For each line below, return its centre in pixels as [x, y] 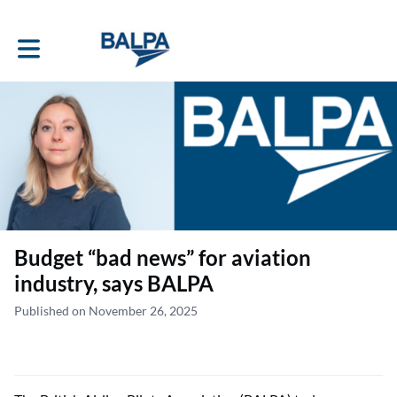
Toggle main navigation [80, 43]
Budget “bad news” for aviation [163, 258]
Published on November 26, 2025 [106, 311]
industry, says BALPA [114, 284]
